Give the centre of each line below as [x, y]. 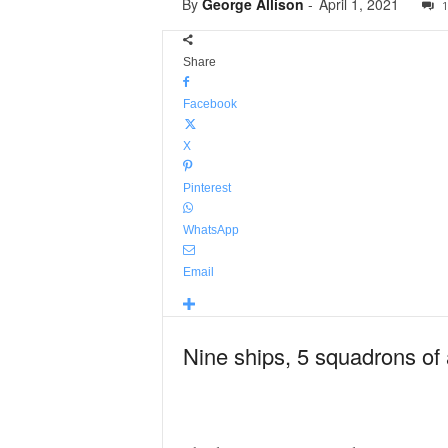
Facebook [209, 104]
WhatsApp [210, 230]
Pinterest [206, 188]
